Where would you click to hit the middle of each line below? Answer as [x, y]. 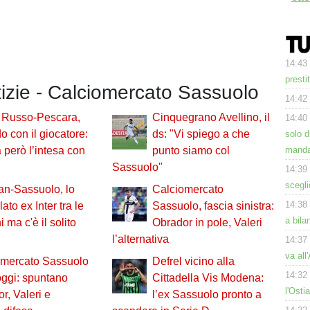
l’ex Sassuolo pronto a [207, 295]
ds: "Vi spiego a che [201, 134]
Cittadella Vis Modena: [208, 278]
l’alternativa [140, 239]
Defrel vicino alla [193, 262]
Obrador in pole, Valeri [207, 223]
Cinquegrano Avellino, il [211, 118]
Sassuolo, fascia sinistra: [213, 206]
